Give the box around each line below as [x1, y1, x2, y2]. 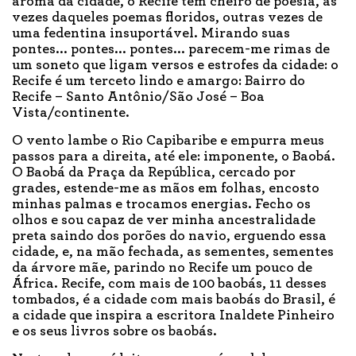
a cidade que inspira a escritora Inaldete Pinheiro [12, 308, 335, 323]
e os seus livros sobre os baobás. [12, 324, 217, 339]
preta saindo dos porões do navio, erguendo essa [12, 229, 327, 244]
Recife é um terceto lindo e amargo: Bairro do [12, 74, 305, 89]
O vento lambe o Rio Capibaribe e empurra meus [12, 133, 324, 149]
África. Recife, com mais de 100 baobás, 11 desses [12, 277, 327, 292]
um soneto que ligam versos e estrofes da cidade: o [12, 58, 339, 73]
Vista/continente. [12, 106, 130, 121]
